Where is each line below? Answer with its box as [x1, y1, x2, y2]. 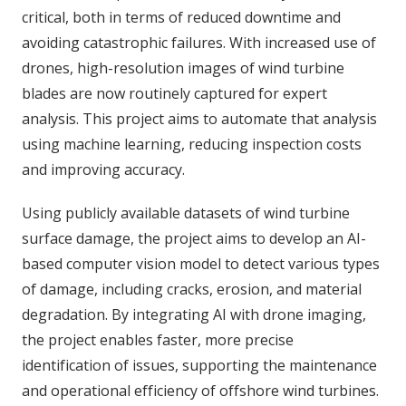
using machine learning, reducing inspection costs [22, 134, 362, 154]
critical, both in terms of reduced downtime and [22, 7, 341, 27]
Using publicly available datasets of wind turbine [22, 203, 350, 223]
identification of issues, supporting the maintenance [22, 355, 377, 375]
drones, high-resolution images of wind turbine [22, 58, 344, 78]
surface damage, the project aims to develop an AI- [22, 228, 366, 248]
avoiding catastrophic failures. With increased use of [22, 33, 376, 53]
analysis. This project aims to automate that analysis [22, 109, 377, 129]
